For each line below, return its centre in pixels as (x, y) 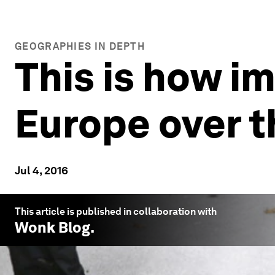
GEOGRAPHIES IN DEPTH (80, 46)
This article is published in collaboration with (116, 211)
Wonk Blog (52, 227)
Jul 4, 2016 (41, 170)
